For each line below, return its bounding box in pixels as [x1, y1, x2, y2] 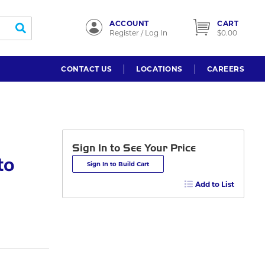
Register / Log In [109, 28, 167, 37]
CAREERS [206, 64, 244, 73]
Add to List [195, 179, 234, 189]
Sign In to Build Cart [87, 160, 149, 168]
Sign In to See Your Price [72, 142, 196, 154]
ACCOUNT [109, 18, 149, 28]
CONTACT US [61, 64, 112, 73]
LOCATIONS [136, 64, 183, 73]
